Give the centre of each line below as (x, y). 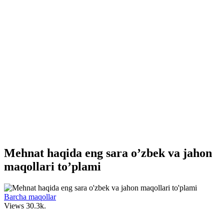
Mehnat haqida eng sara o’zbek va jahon (108, 153)
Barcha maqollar (30, 196)
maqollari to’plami (52, 166)
